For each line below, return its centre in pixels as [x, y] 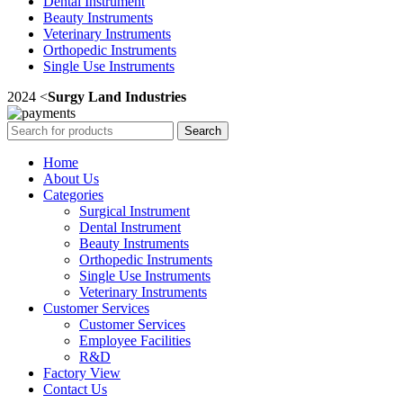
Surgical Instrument [134, 210]
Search [203, 130]
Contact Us [75, 389]
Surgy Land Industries [117, 96]
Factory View [82, 372]
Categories [73, 194]
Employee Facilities [135, 340]
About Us [71, 178]
